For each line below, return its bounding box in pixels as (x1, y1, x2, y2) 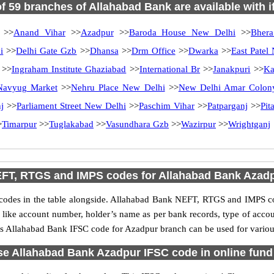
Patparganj (207, 101, 248, 111)
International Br (139, 64, 201, 74)
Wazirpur (181, 119, 216, 129)
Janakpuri (213, 64, 251, 74)
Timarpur (2, 119, 37, 129)
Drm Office (131, 46, 176, 56)
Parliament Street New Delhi (17, 101, 126, 111)
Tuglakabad (49, 119, 94, 129)
